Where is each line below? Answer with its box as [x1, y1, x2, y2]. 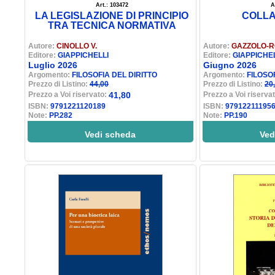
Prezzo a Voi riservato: [28, 90, 109, 99]
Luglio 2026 [28, 60, 77, 70]
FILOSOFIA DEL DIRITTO [72, 71, 157, 79]
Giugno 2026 [203, 60, 257, 70]
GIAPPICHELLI [58, 51, 109, 60]
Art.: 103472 [96, 2, 128, 8]
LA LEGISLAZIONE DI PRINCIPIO [35, 10, 189, 21]
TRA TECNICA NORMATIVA [48, 20, 176, 31]
